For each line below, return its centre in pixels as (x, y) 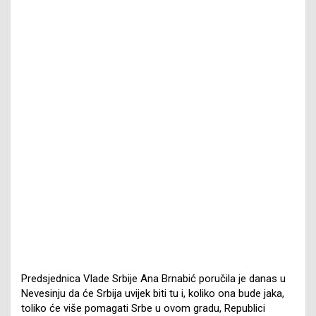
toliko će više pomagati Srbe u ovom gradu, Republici (143, 308)
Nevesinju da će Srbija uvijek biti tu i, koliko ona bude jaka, (153, 293)
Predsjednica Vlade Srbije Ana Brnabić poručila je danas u (153, 278)
